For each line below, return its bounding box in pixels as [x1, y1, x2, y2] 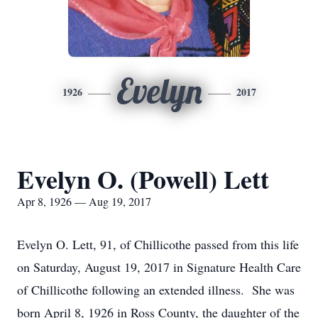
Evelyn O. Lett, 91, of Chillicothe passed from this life [17, 236, 299, 253]
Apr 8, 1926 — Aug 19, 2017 [17, 194, 151, 209]
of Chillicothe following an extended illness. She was [17, 281, 295, 298]
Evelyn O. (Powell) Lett [17, 160, 269, 197]
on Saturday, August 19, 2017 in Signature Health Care [17, 258, 301, 275]
